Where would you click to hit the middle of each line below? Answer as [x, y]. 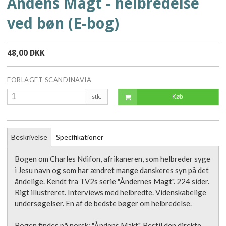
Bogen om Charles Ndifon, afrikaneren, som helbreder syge [112, 159]
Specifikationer [80, 137]
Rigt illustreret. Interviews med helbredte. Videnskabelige [110, 192]
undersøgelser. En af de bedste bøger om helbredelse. [104, 203]
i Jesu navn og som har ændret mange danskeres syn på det [112, 170]
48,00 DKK [26, 53]
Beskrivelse [29, 137]
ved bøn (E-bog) [63, 23]
